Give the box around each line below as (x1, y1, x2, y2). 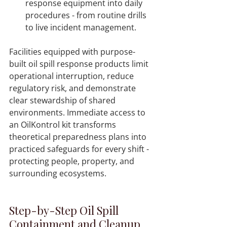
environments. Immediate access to (9, 107, 147, 119)
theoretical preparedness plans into (9, 131, 148, 143)
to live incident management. (25, 22, 140, 33)
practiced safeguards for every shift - (9, 143, 151, 155)
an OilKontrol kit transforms (9, 119, 118, 131)
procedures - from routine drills (25, 10, 148, 21)
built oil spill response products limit (9, 58, 150, 70)
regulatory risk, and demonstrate (9, 83, 138, 94)
